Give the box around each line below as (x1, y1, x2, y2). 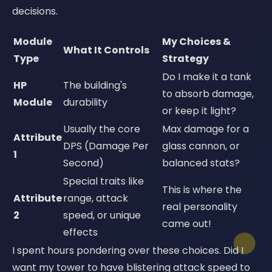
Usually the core (63, 122, 140, 136)
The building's (63, 78, 127, 92)
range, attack (63, 191, 128, 205)
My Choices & (162, 35, 231, 49)
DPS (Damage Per (63, 139, 149, 153)
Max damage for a (162, 122, 249, 136)
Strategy (162, 52, 209, 66)
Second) (63, 156, 104, 170)
